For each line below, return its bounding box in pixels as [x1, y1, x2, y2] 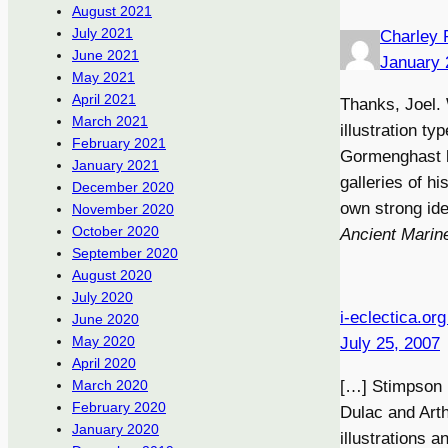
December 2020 [72, 179, 174, 196]
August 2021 [72, 3, 152, 20]
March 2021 [72, 113, 148, 130]
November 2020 [72, 201, 174, 218]
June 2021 [72, 47, 139, 64]
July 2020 [72, 289, 133, 306]
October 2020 [72, 223, 159, 240]
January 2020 [72, 421, 159, 438]
